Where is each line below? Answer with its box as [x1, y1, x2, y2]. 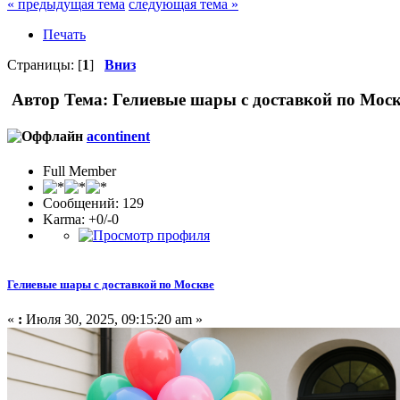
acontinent [87, 128, 150, 144]
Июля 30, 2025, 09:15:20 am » [22, 312, 203, 328]
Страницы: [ [7, 56, 82, 72]
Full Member [43, 163, 116, 179]
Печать [43, 26, 86, 42]
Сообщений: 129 [43, 196, 144, 212]
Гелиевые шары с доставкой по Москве [7, 278, 214, 292]
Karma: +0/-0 [43, 212, 119, 228]
